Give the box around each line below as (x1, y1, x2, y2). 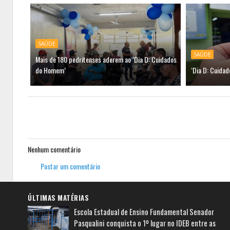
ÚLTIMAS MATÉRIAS (28, 193, 89, 203)
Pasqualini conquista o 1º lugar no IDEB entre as (74, 217, 216, 228)
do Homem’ (35, 65, 66, 75)
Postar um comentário (41, 161, 100, 171)
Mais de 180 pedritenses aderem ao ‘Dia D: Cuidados (35, 54, 177, 65)
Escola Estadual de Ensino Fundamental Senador (74, 206, 214, 217)
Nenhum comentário (28, 144, 81, 155)
